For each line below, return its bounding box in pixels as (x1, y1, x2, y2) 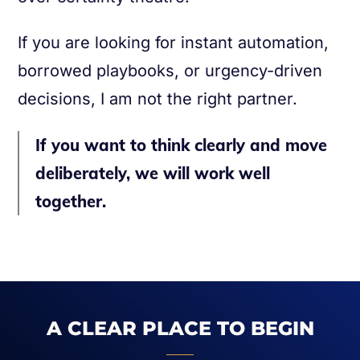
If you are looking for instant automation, (18, 32, 329, 52)
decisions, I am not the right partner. (18, 88, 297, 108)
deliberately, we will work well (35, 162, 270, 183)
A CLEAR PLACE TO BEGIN (46, 316, 314, 340)
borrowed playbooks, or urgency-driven (18, 60, 322, 80)
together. (35, 190, 106, 211)
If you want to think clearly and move (35, 134, 327, 155)
